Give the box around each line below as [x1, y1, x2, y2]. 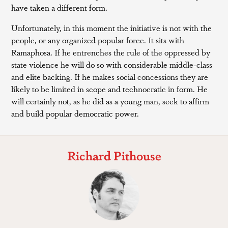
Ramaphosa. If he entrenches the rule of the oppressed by [11, 46, 211, 58]
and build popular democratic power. [11, 107, 139, 119]
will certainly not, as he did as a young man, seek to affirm [11, 95, 210, 107]
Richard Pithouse [67, 146, 161, 164]
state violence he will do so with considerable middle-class [11, 59, 213, 70]
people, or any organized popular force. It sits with [11, 34, 185, 46]
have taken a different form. [11, 2, 108, 13]
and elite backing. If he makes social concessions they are [11, 71, 209, 82]
